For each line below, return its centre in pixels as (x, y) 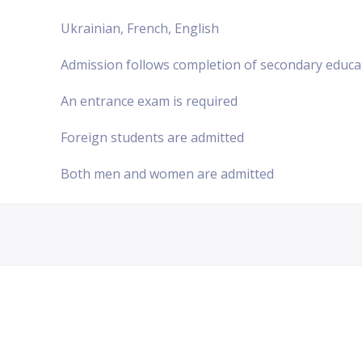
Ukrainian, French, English (140, 28)
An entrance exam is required (149, 101)
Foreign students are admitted (152, 137)
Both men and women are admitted (167, 173)
